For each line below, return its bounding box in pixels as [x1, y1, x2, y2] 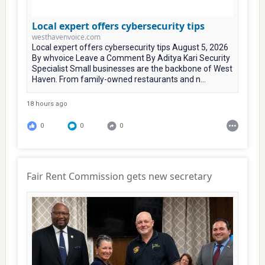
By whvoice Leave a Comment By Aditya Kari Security [31, 53, 230, 63]
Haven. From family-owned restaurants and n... [31, 75, 206, 84]
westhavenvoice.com [31, 32, 101, 42]
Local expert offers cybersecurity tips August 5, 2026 [31, 43, 228, 52]
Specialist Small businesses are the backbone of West [31, 64, 232, 73]
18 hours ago [26, 100, 67, 108]
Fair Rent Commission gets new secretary [26, 170, 212, 183]
